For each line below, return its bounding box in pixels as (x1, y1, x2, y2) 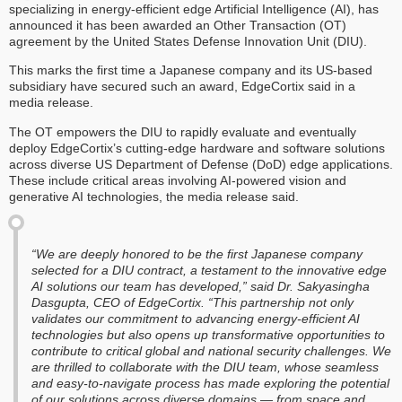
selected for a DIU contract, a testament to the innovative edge (31, 263, 387, 278)
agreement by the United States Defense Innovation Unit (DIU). (9, 33, 371, 48)
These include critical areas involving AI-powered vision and (9, 172, 346, 188)
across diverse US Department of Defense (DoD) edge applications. (9, 156, 393, 171)
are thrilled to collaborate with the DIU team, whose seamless (31, 360, 379, 375)
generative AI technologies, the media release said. (9, 188, 299, 204)
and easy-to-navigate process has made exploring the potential (31, 376, 389, 391)
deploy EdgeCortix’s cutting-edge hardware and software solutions (9, 140, 385, 155)
